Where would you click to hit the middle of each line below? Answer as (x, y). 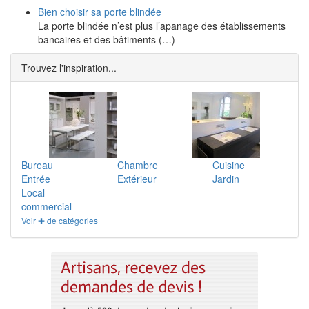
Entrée (36, 179)
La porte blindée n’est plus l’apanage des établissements (162, 26)
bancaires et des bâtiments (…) (107, 39)
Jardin (226, 179)
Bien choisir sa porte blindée (100, 12)
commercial (47, 206)
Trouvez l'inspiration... (69, 68)
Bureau (37, 165)
